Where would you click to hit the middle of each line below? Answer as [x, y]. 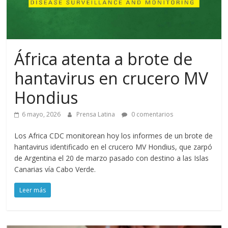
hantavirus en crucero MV [111, 78]
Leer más [33, 190]
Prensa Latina [97, 114]
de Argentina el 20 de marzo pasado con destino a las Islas [112, 158]
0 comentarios [152, 114]
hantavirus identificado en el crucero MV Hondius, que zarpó [113, 147]
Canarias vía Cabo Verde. [55, 169]
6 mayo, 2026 [41, 114]
